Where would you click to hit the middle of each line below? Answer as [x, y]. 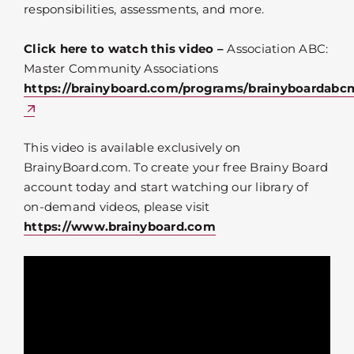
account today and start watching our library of [166, 187]
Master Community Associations [121, 69]
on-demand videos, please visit [117, 207]
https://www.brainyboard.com [120, 227]
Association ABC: [276, 49]
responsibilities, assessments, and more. [144, 9]
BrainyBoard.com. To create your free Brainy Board [176, 168]
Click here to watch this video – [124, 49]
